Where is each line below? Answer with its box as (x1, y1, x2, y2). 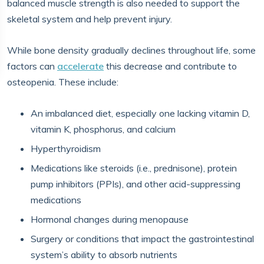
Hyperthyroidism (31, 143, 101, 154)
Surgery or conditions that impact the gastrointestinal (31, 233, 254, 245)
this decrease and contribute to (104, 60, 237, 72)
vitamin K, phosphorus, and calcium (31, 123, 176, 135)
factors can (7, 60, 57, 72)
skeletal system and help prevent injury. (7, 13, 172, 25)
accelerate (57, 60, 104, 72)
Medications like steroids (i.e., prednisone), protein (31, 162, 237, 174)
